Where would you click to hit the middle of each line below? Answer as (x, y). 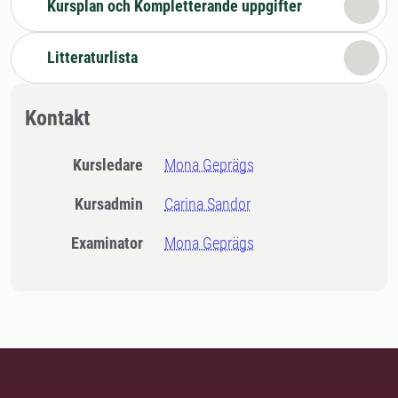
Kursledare (113, 165)
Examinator (111, 243)
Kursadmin (114, 204)
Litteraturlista (92, 57)
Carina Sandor (208, 204)
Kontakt (57, 118)
